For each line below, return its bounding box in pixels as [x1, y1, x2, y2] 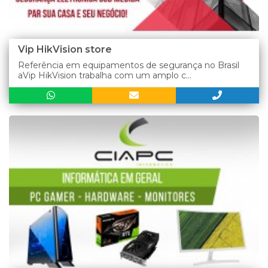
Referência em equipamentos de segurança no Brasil [18, 59, 239, 71]
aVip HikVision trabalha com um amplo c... [18, 69, 191, 81]
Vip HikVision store [18, 43, 112, 55]
